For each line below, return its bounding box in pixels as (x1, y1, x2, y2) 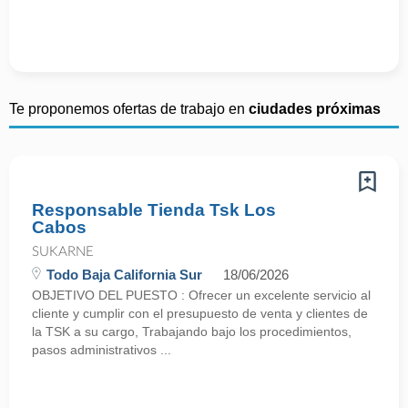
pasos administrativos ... (32, 342, 171, 357)
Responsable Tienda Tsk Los (32, 200, 276, 219)
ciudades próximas (249, 101, 381, 117)
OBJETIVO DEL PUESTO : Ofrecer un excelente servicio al (32, 288, 371, 302)
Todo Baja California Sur (46, 267, 202, 282)
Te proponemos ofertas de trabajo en (9, 101, 249, 117)
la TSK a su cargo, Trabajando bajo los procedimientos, (32, 324, 352, 339)
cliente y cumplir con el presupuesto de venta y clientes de (32, 306, 368, 321)
